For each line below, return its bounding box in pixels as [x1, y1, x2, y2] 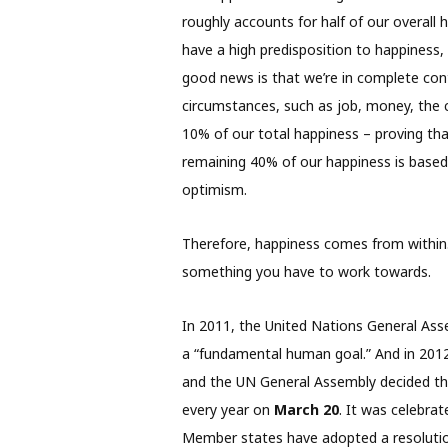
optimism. [181, 180, 255, 200]
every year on [181, 400, 274, 420]
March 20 [273, 400, 339, 420]
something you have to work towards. [181, 262, 435, 282]
